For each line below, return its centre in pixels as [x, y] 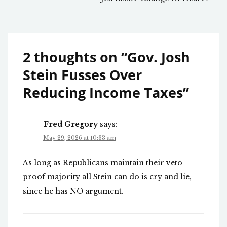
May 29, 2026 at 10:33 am [80, 138]
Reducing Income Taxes [103, 93]
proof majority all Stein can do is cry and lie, [107, 177]
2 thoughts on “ [75, 57]
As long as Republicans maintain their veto [103, 163]
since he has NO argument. [73, 191]
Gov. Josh [159, 57]
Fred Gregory [71, 124]
